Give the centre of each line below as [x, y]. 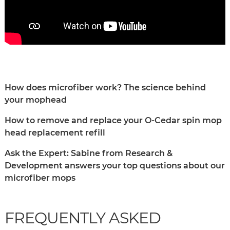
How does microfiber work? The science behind [105, 88]
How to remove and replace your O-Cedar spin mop [113, 121]
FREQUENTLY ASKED [83, 218]
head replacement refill [55, 133]
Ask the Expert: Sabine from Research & [89, 154]
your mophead [36, 100]
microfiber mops [40, 178]
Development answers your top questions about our [115, 166]
